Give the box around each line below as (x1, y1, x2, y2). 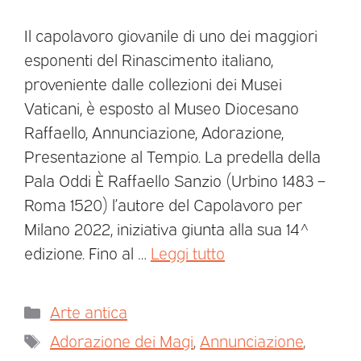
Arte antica (50, 301, 127, 322)
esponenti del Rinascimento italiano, (24, 48, 273, 70)
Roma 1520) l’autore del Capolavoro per (24, 193, 302, 215)
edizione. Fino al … (24, 242, 151, 263)
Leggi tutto (151, 242, 225, 263)
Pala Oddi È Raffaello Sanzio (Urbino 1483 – (24, 169, 326, 191)
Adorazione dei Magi (50, 330, 193, 351)
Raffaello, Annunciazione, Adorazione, (24, 121, 284, 143)
